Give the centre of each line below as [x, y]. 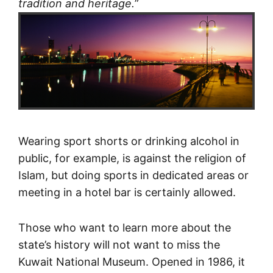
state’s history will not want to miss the [119, 244]
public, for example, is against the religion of [132, 158]
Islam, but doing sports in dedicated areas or [133, 175]
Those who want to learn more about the [125, 227]
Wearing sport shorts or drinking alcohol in [129, 141]
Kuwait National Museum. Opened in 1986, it [132, 261]
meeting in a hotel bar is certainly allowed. [127, 192]
